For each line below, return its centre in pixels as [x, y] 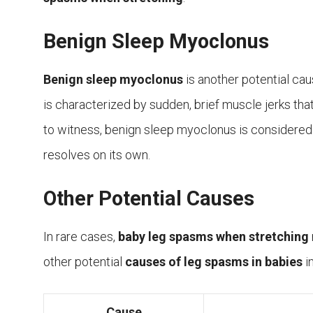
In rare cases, [81, 237]
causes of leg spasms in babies [214, 262]
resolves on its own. [97, 155]
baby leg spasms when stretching [213, 237]
